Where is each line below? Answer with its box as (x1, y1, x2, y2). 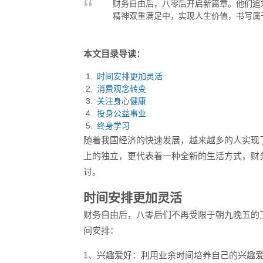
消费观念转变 (97, 84, 146, 93)
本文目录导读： (83, 49, 145, 59)
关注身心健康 (97, 96, 146, 106)
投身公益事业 (97, 109, 146, 118)
